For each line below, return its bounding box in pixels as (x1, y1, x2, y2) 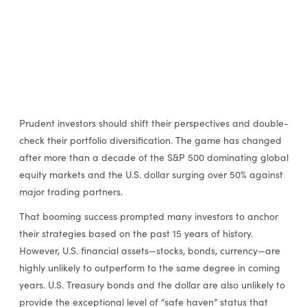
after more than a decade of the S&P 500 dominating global (19, 151, 288, 164)
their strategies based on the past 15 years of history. (19, 226, 253, 240)
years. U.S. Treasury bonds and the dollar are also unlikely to (19, 278, 285, 291)
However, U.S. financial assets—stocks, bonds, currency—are (19, 243, 280, 257)
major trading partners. (19, 185, 123, 199)
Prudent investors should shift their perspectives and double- (19, 116, 288, 130)
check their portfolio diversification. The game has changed (19, 134, 282, 147)
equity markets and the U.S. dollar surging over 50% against (19, 168, 283, 182)
